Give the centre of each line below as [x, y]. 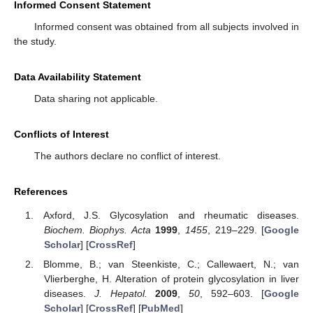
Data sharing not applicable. [96, 98]
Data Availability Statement [78, 77]
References [41, 191]
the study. [35, 41]
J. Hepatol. [121, 294]
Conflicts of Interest [61, 134]
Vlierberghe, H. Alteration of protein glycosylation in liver [171, 279]
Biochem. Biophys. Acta [97, 230]
